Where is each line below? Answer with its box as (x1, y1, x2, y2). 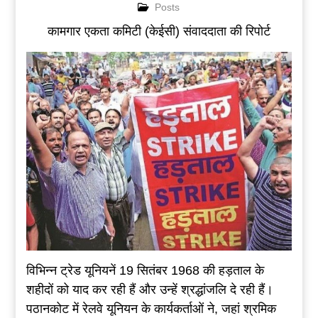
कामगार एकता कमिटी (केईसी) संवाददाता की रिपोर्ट (47, 24, 270, 39)
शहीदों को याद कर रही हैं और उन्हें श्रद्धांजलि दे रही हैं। (26, 283, 273, 297)
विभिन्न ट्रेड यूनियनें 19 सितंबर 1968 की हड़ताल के (26, 263, 264, 278)
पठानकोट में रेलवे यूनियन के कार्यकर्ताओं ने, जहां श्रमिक (26, 302, 276, 317)
